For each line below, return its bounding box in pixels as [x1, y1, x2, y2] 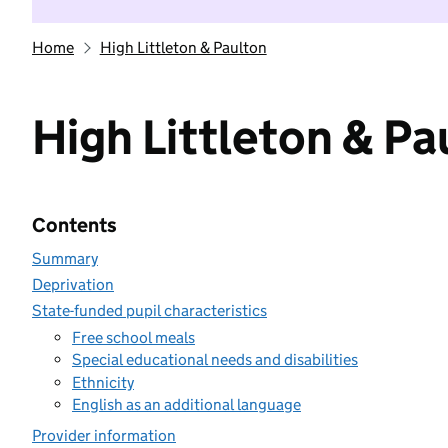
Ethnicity [72, 372, 134, 392]
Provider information [32, 426, 176, 445]
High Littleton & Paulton [99, 38, 267, 57]
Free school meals [72, 327, 195, 347]
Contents [32, 213, 117, 237]
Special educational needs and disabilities [72, 350, 358, 369]
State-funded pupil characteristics [32, 301, 267, 320]
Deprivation [32, 275, 114, 294]
